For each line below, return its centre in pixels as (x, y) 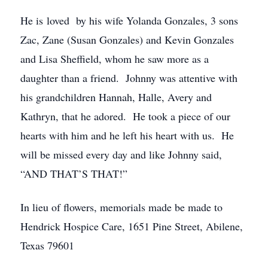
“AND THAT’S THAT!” (74, 173)
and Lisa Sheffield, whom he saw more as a (115, 59)
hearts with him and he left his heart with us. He (127, 135)
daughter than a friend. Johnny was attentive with (129, 78)
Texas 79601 (47, 245)
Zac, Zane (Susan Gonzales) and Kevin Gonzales (127, 39)
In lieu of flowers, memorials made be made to (121, 207)
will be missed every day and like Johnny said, (121, 154)
